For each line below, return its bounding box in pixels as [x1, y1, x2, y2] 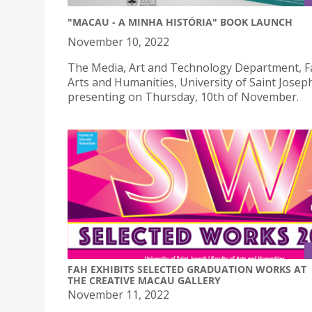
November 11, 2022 [68, 286, 169, 302]
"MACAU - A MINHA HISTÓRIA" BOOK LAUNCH [68, 15, 292, 29]
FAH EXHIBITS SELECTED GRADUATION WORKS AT [68, 262, 306, 276]
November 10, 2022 [68, 34, 169, 50]
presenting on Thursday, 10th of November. [68, 89, 299, 105]
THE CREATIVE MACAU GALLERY [68, 273, 221, 287]
